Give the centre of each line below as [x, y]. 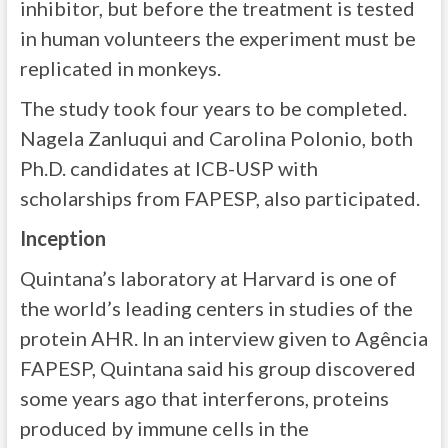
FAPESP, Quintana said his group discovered [217, 368]
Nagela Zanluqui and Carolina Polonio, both [216, 138]
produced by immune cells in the [164, 428]
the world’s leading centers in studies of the [216, 308]
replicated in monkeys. [120, 68]
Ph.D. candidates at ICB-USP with [168, 168]
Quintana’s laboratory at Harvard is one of [208, 278]
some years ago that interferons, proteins [204, 398]
